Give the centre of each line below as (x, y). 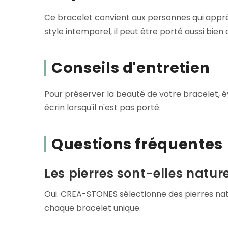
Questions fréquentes (137, 144)
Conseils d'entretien (131, 68)
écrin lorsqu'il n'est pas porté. (103, 107)
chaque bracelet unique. (93, 208)
